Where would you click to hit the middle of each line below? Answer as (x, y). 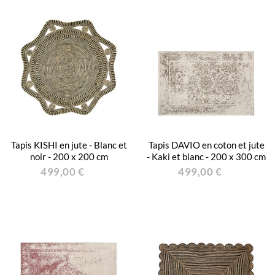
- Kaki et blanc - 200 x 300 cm (206, 157)
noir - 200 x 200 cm (69, 157)
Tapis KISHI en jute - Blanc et (69, 145)
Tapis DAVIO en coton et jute (206, 145)
